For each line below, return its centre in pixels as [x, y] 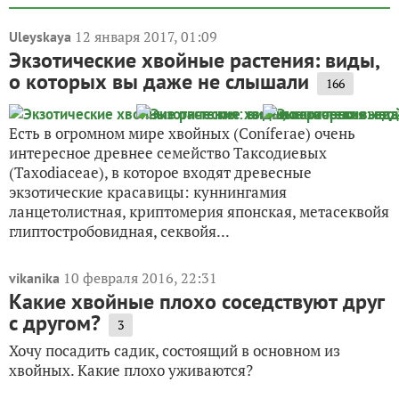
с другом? [55, 322]
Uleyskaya [40, 36]
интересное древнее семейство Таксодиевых [168, 152]
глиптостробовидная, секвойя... [119, 231]
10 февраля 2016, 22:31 [140, 277]
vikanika [34, 277]
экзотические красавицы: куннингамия [148, 191]
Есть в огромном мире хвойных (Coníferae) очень [182, 133]
